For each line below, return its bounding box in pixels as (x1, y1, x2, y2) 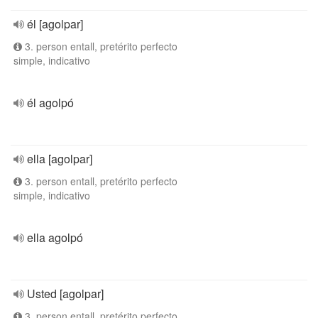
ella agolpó (27, 229, 83, 246)
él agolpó (27, 94, 74, 111)
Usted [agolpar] (27, 285, 104, 302)
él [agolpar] (27, 16, 83, 32)
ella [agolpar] (27, 150, 92, 167)
